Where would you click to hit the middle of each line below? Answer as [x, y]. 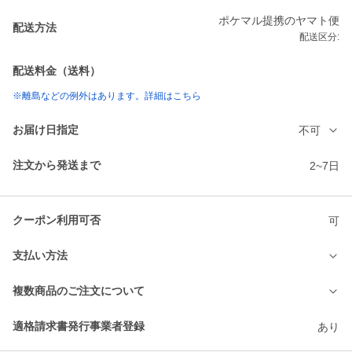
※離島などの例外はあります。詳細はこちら [107, 96]
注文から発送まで [57, 165]
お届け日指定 [46, 130]
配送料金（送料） [57, 71]
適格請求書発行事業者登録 [79, 326]
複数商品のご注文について [79, 291]
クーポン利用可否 [57, 220]
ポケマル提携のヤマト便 [279, 21]
